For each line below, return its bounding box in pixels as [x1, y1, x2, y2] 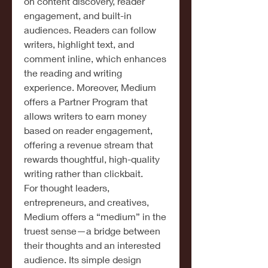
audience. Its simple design [24, 254, 141, 265]
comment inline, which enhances [24, 53, 166, 64]
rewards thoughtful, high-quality [24, 153, 160, 165]
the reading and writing [24, 67, 122, 78]
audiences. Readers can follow [24, 24, 156, 35]
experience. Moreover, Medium [24, 81, 156, 93]
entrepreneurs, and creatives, [24, 196, 149, 208]
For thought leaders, [24, 182, 109, 193]
